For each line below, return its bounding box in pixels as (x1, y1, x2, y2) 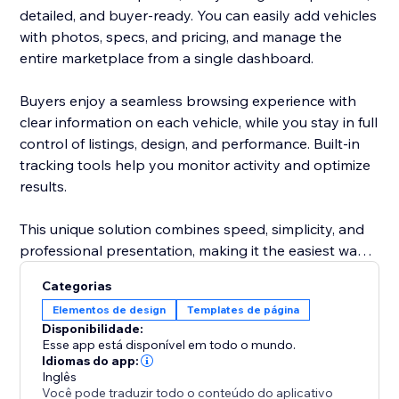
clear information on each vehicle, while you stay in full (20, 113, 379, 132)
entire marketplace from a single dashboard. (20, 49, 314, 68)
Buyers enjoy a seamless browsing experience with (20, 92, 357, 110)
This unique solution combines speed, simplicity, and (20, 220, 365, 239)
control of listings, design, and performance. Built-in (20, 134, 361, 153)
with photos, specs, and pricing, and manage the (20, 28, 343, 46)
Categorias (42, 278, 112, 295)
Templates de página (187, 303, 300, 317)
